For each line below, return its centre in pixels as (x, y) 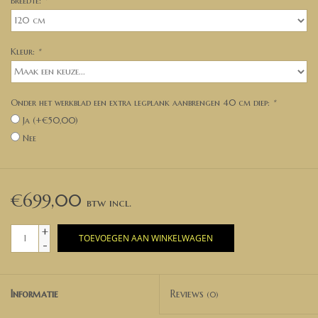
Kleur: (24, 51)
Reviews (188, 294)
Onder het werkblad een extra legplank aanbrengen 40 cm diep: (142, 102)
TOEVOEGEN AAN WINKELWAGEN (146, 238)
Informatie (34, 294)
